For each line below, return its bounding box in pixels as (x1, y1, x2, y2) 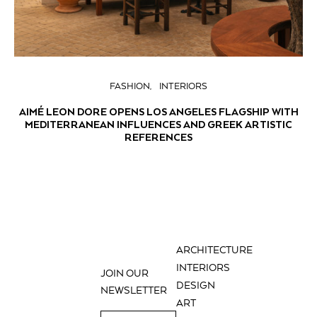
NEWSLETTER (100, 284, 168, 296)
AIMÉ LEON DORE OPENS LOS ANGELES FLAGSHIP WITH (18, 105, 299, 118)
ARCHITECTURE (176, 245, 253, 256)
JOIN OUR (100, 267, 149, 279)
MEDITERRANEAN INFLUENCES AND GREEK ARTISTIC (25, 117, 292, 131)
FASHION (110, 81, 150, 92)
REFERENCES (125, 130, 192, 144)
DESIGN (176, 280, 216, 292)
